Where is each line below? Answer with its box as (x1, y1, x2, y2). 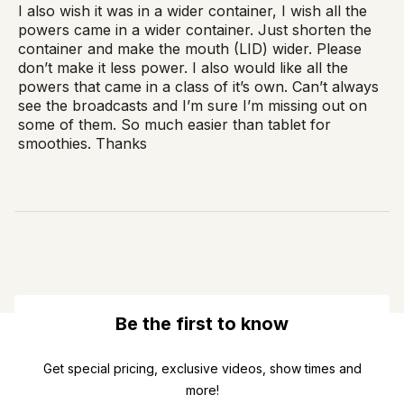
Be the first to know (115, 312, 289, 335)
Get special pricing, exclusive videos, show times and (42, 360, 362, 376)
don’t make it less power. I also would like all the (18, 59, 348, 78)
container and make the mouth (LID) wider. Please (18, 40, 362, 59)
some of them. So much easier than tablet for (18, 115, 331, 134)
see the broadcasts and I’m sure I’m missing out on (18, 96, 367, 115)
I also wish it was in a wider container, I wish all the (18, 2, 367, 21)
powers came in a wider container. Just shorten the (18, 21, 372, 40)
